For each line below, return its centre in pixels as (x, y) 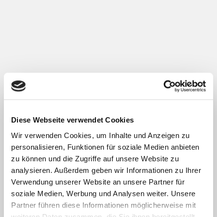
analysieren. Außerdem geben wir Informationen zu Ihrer (106, 170)
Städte (108, 106)
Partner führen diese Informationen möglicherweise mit (104, 205)
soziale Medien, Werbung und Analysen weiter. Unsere (103, 193)
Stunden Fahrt (108, 158)
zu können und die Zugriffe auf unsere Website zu (95, 158)
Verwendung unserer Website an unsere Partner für (98, 182)
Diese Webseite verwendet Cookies (72, 120)
